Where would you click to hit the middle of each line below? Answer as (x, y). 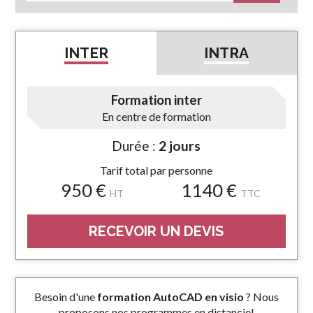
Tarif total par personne (156, 170)
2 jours (180, 145)
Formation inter (156, 100)
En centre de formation (156, 117)
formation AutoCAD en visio (170, 297)
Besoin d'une (65, 297)
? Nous (261, 297)
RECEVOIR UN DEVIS (156, 232)
